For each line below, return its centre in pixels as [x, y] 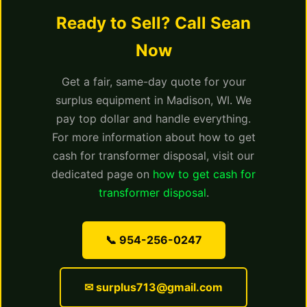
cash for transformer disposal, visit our [153, 156]
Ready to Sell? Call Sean [153, 23]
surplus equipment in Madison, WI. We [153, 100]
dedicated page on [102, 174]
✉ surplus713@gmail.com [153, 287]
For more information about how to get [153, 137]
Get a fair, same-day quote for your [153, 82]
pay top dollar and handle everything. [153, 119]
